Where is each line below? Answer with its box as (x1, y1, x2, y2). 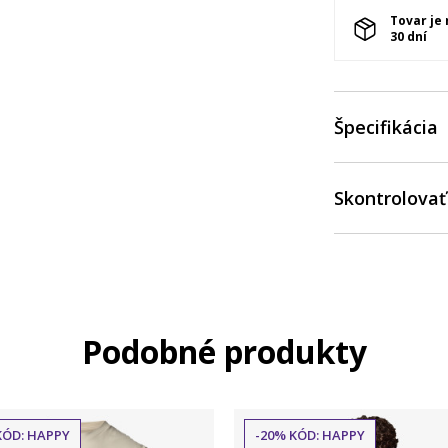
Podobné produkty (81, 330, 367, 373)
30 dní (390, 27, 427, 45)
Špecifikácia (334, 115, 438, 139)
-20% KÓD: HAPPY (255, 426, 365, 444)
